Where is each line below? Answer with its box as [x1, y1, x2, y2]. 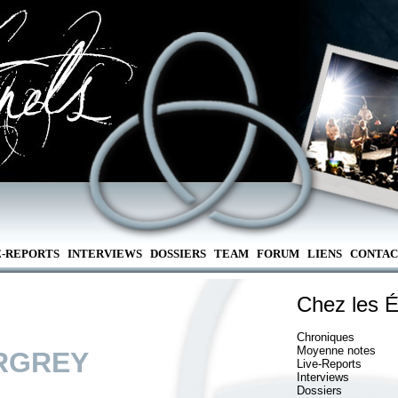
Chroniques [297, 330, 354, 344]
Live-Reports [297, 357, 362, 370]
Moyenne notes [297, 344, 376, 357]
